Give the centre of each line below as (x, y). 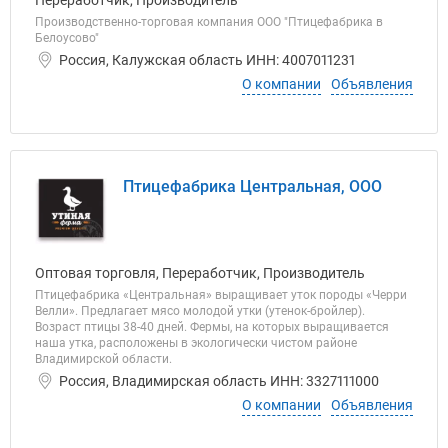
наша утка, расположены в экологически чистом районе (196, 343)
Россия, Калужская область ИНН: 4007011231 (207, 60)
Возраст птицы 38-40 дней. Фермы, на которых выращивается (212, 327)
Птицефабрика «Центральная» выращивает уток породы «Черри (221, 295)
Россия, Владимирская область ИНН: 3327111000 (219, 381)
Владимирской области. (103, 359)
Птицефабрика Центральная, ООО (252, 186)
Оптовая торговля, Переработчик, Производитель (200, 273)
